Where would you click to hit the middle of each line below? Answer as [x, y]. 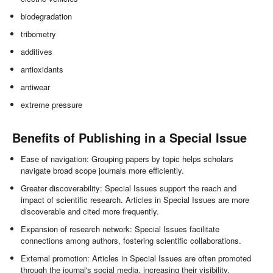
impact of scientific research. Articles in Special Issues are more [135, 200]
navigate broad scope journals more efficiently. [103, 171]
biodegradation [47, 16]
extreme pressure [52, 105]
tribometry [39, 34]
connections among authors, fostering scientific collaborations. [131, 241]
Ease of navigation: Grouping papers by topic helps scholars [127, 159]
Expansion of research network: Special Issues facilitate [120, 229]
